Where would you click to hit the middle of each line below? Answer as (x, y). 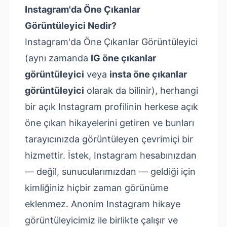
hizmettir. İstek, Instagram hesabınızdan (111, 155)
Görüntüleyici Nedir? (71, 26)
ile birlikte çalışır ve (137, 220)
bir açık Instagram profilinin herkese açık (111, 107)
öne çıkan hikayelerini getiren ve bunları (109, 123)
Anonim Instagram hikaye (126, 204)
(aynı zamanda (58, 58)
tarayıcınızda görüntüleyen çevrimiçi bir (109, 139)
